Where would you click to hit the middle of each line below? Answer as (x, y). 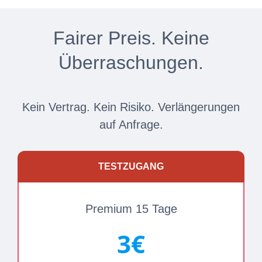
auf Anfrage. (131, 125)
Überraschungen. (131, 63)
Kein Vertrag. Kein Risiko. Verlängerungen (131, 107)
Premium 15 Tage (131, 209)
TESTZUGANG (131, 166)
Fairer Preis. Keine (131, 38)
